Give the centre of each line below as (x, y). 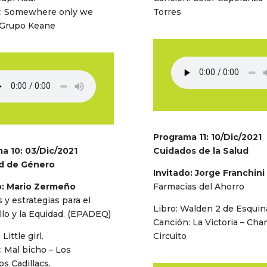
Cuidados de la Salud (201, 150)
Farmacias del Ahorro (198, 186)
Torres (167, 12)
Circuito (170, 236)
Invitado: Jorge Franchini (209, 173)
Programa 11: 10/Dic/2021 (207, 137)
